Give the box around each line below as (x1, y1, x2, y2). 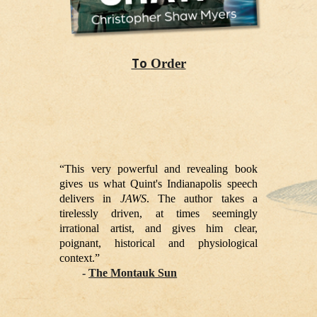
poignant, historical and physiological (59, 236, 258, 249)
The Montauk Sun (88, 266, 178, 279)
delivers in (59, 192, 120, 204)
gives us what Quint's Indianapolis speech (59, 177, 258, 190)
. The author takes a (146, 192, 258, 204)
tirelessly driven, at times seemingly (59, 207, 258, 219)
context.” (59, 251, 100, 264)
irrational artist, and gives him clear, (59, 221, 258, 234)
